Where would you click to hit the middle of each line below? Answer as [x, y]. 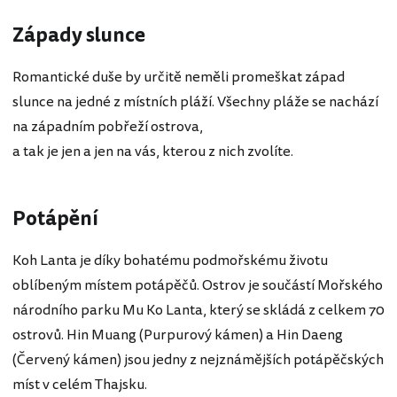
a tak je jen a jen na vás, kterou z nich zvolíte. [153, 151]
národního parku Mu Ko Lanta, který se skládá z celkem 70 [198, 310]
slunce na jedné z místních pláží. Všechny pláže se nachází [195, 101]
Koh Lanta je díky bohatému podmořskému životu [170, 261]
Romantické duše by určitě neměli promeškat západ [179, 77]
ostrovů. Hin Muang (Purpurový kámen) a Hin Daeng [178, 335]
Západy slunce [79, 35]
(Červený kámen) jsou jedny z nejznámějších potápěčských [198, 360]
